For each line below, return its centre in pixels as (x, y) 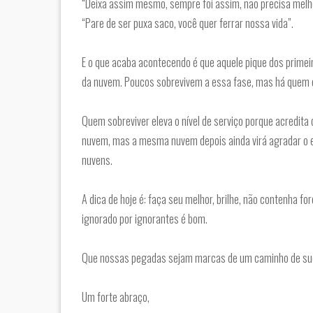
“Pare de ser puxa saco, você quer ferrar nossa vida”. (188, 23)
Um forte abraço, (116, 297)
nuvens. (97, 160)
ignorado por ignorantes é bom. (145, 219)
